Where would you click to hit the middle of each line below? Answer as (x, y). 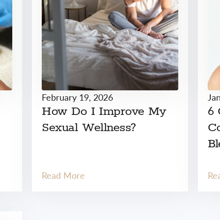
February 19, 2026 (78, 97)
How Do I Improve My (104, 111)
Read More (64, 175)
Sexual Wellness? (89, 128)
